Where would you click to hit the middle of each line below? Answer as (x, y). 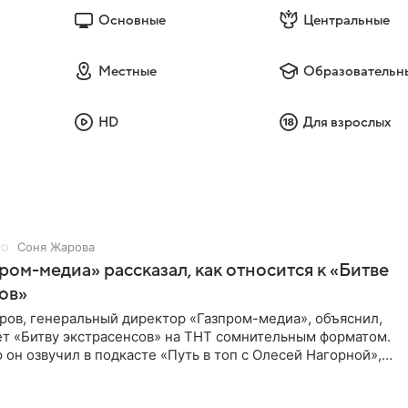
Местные (127, 71)
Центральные (347, 20)
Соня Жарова (56, 247)
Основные (132, 20)
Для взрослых (348, 122)
